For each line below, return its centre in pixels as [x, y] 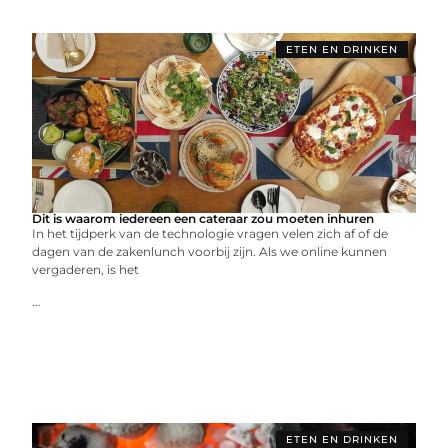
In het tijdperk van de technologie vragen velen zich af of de [210, 233]
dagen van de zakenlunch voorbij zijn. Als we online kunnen [210, 251]
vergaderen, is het [86, 269]
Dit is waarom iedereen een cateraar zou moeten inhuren [203, 218]
